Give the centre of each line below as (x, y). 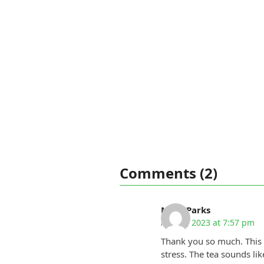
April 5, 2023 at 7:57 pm (207, 223)
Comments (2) (168, 173)
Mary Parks (185, 210)
